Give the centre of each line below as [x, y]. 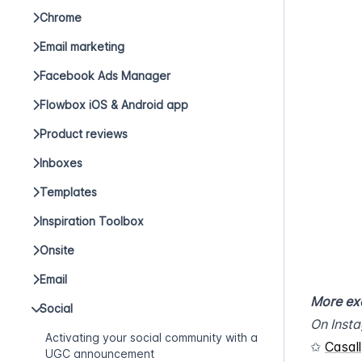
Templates [68, 192]
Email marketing [82, 46]
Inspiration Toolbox [92, 221]
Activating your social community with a [152, 337]
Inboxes [61, 163]
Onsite [57, 250]
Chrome [61, 17]
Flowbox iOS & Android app [114, 105]
